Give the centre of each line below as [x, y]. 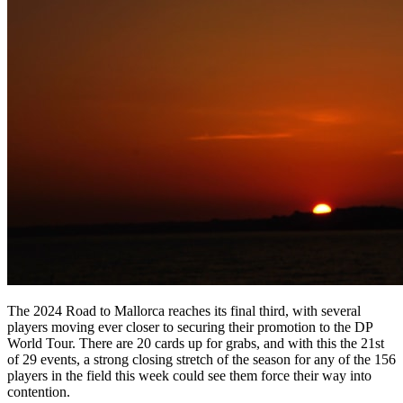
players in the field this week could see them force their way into [189, 375]
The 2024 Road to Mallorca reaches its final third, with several [184, 310]
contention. [39, 391]
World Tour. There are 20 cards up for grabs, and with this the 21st [196, 343]
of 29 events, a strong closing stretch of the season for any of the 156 [201, 359]
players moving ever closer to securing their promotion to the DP [190, 327]
